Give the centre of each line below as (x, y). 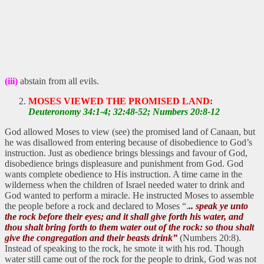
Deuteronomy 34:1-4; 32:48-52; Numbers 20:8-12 (124, 111)
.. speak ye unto (218, 206)
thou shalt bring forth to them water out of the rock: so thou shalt (129, 227)
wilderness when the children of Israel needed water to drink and (125, 184)
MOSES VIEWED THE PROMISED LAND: (121, 101)
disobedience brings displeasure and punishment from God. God (124, 163)
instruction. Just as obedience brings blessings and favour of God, (126, 153)
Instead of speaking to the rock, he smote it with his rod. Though (124, 248)
